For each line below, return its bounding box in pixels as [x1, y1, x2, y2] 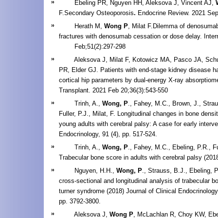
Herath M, [59, 22, 104, 30]
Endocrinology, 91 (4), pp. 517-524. [59, 130, 157, 138]
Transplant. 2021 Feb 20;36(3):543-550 [59, 86, 168, 94]
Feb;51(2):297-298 [59, 42, 126, 50]
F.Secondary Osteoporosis [59, 9, 134, 17]
